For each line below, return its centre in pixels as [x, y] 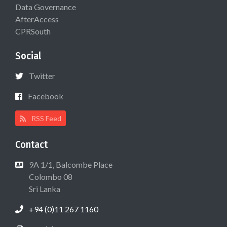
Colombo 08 [50, 177]
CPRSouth [33, 31]
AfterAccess [37, 19]
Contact [31, 145]
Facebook [46, 96]
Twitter [42, 76]
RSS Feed [46, 119]
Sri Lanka [44, 189]
